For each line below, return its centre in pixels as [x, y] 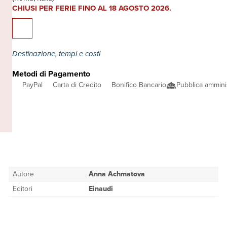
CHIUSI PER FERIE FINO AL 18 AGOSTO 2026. [92, 8]
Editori [23, 189]
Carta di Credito [77, 85]
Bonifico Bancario [139, 85]
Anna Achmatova [117, 174]
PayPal [32, 85]
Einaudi [101, 189]
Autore [24, 174]
